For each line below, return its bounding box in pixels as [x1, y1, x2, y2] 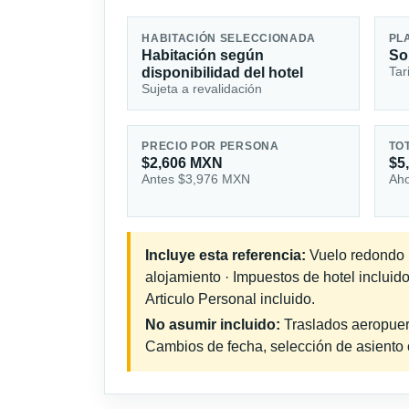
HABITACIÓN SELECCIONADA [142, 32, 317, 44]
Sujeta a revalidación [142, 80, 263, 96]
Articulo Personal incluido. [145, 291, 315, 308]
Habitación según [142, 47, 265, 63]
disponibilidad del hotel [142, 64, 304, 80]
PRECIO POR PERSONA [142, 141, 279, 152]
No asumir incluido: [145, 317, 280, 333]
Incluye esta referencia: [145, 247, 306, 264]
